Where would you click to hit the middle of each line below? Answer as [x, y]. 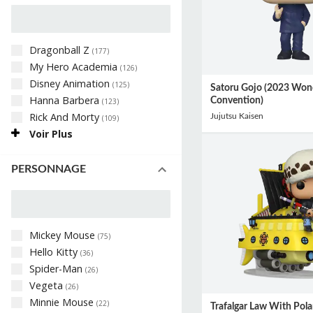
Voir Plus [51, 133]
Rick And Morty [66, 117]
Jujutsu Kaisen [236, 116]
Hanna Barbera [66, 100]
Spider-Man [57, 268]
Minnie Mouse [63, 302]
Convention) [236, 101]
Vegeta [48, 285]
